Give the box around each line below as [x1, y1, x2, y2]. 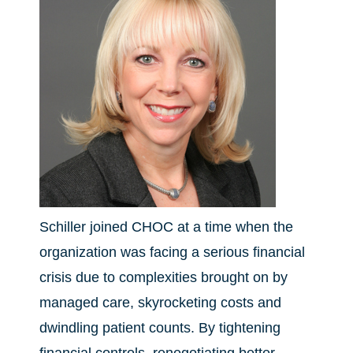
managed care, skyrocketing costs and [39, 295, 281, 310]
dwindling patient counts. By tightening [39, 320, 281, 336]
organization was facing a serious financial [39, 244, 305, 260]
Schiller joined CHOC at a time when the [39, 219, 293, 235]
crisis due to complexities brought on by [39, 269, 288, 285]
